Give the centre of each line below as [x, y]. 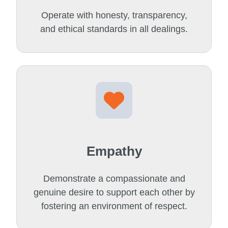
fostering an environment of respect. [114, 206]
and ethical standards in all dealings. [114, 29]
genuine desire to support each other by [114, 193]
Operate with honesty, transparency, [114, 15]
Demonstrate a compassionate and [114, 179]
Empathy [114, 151]
